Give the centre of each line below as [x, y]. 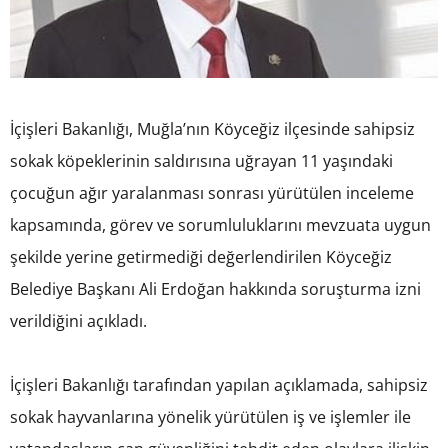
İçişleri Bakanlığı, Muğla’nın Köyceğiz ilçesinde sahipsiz [212, 128]
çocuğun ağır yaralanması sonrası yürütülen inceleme [212, 192]
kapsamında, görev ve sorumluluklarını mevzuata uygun [220, 224]
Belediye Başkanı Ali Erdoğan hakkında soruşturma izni [215, 288]
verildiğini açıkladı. [78, 320]
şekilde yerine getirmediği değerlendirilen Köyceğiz [201, 256]
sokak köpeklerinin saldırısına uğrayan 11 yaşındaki [201, 160]
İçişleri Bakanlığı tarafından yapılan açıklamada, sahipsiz [219, 384]
